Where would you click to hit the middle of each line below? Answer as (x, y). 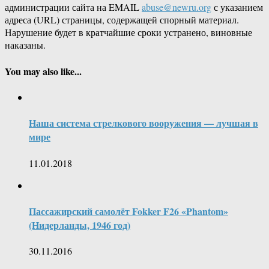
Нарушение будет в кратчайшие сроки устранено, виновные (128, 32)
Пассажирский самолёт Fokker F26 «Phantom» (128, 211)
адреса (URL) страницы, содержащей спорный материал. (122, 20)
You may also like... (43, 71)
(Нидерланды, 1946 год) (80, 225)
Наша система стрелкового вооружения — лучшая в (144, 123)
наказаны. (25, 45)
